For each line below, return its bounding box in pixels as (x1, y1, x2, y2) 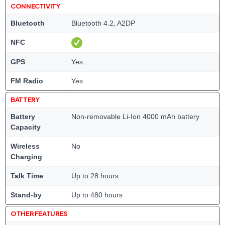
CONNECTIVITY (11, 2, 60, 10)
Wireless (11, 142, 40, 150)
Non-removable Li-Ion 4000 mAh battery (71, 113, 199, 121)
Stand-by (11, 191, 42, 199)
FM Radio (11, 77, 43, 85)
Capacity (11, 123, 41, 131)
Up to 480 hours (71, 191, 123, 199)
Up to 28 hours (71, 172, 119, 180)
